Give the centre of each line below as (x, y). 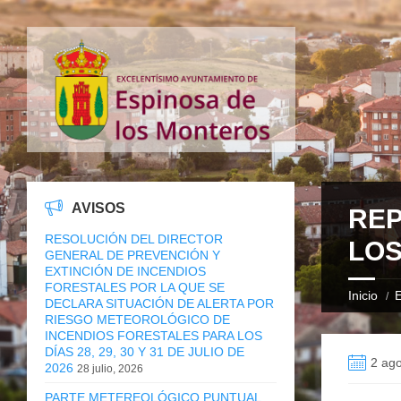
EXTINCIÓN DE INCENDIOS (125, 271)
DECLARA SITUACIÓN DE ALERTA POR (159, 303)
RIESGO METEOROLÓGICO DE (137, 319)
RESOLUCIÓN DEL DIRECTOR (134, 239)
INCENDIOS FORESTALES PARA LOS (154, 335)
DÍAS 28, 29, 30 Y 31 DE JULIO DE (145, 351)
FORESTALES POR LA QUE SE (135, 287)
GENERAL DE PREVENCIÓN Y (132, 255)
